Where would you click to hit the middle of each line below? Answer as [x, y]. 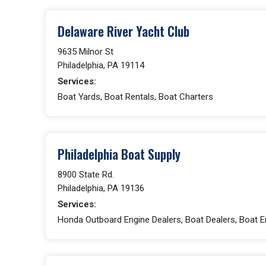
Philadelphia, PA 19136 [101, 188]
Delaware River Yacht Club [123, 31]
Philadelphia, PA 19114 [101, 65]
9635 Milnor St [85, 51]
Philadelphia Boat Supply [119, 154]
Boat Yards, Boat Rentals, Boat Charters [135, 96]
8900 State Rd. [86, 174]
